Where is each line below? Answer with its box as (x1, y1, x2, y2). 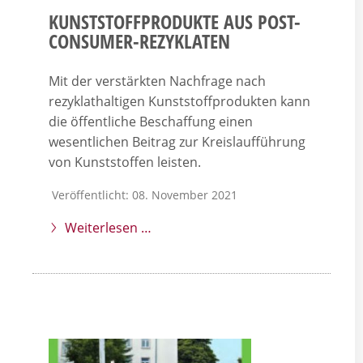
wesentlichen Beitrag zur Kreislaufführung (49, 133, 305, 152)
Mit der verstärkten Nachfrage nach (49, 72, 266, 91)
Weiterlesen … (65, 219, 152, 237)
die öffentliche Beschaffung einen (49, 113, 253, 131)
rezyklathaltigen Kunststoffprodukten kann (49, 92, 310, 111)
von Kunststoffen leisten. (49, 153, 201, 172)
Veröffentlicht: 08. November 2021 (52, 187, 237, 203)
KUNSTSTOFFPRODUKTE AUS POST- (49, 8, 301, 36)
